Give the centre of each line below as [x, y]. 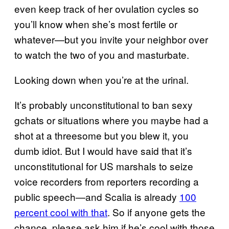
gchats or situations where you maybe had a [111, 120]
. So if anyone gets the [156, 212]
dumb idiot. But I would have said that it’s [103, 150]
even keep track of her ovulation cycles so [107, 8]
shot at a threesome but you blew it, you [101, 135]
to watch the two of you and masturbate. [102, 54]
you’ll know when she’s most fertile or [96, 24]
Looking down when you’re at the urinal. [101, 79]
